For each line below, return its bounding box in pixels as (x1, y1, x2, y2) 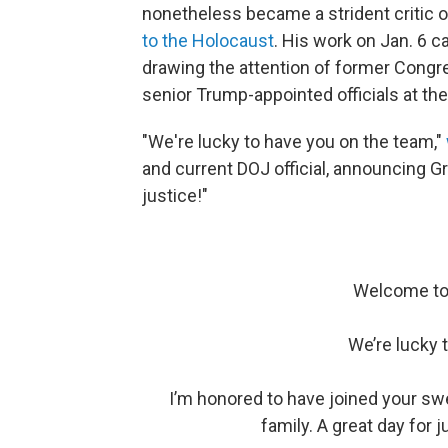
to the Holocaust (142, 30, 274, 52)
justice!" (142, 185, 208, 207)
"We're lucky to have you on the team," (142, 131, 446, 153)
